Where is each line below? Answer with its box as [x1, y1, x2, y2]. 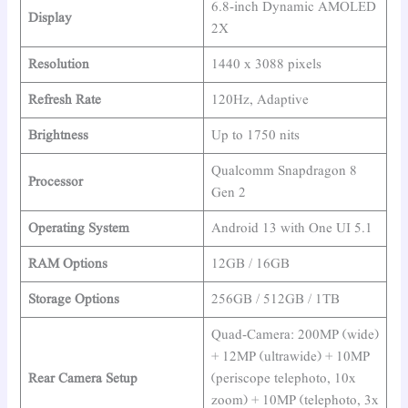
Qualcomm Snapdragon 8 [210, 162, 357, 181]
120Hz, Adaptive [210, 91, 309, 110]
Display [27, 9, 72, 28]
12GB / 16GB [210, 255, 290, 274]
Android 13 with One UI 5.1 [210, 219, 372, 239]
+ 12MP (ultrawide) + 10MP [210, 348, 370, 367]
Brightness [27, 127, 88, 146]
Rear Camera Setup [27, 370, 138, 389]
